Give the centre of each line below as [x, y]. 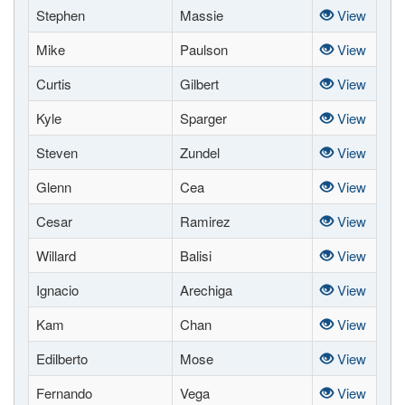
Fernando [64, 393]
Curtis [54, 84]
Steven [57, 152]
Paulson [204, 49]
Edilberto [62, 358]
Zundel [200, 152]
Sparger [203, 118]
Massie [202, 15]
